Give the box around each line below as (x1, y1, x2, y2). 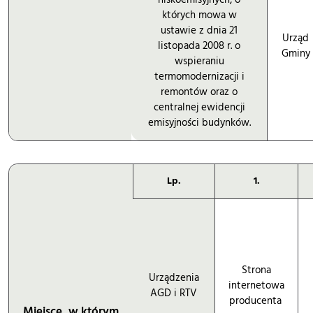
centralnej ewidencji (153, 99, 245, 115)
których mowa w (161, 7, 237, 22)
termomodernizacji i (154, 68, 245, 84)
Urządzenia (148, 270, 199, 285)
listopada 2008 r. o (158, 38, 240, 53)
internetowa (228, 277, 284, 293)
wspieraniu (174, 53, 224, 68)
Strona (242, 262, 271, 277)
